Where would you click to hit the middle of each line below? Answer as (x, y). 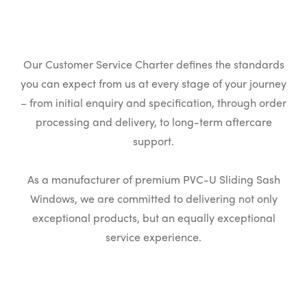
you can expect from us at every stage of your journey (153, 83)
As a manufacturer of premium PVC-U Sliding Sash (153, 179)
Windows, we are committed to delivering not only (153, 198)
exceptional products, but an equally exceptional (153, 218)
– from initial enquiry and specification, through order (153, 102)
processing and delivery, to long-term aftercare (153, 122)
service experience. (153, 237)
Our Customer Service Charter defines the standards (153, 64)
